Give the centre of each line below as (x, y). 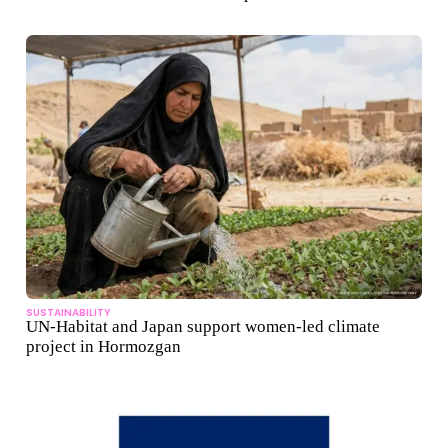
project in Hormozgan (103, 347)
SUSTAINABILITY (68, 313)
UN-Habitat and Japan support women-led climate (203, 327)
